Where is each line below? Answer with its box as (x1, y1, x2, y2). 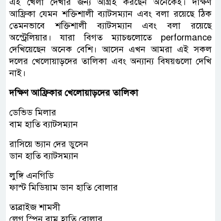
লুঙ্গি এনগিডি (9, 170, 54, 181)
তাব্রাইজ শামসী (9, 201, 60, 213)
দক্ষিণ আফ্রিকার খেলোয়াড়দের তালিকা (9, 87, 138, 98)
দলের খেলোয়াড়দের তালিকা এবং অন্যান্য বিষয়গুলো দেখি (9, 55, 212, 67)
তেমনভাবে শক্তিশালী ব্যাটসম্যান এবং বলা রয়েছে (9, 20, 212, 31)
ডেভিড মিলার (9, 107, 56, 118)
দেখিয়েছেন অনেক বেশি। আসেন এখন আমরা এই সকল (9, 43, 212, 55)
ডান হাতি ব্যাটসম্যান (9, 150, 78, 161)
